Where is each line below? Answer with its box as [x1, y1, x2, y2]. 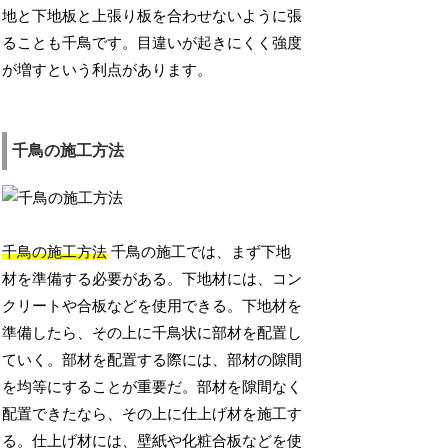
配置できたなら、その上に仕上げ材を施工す [2, 406, 303, 423]
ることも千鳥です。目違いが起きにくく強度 [2, 35, 303, 52]
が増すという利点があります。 [2, 62, 213, 79]
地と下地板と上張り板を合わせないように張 [2, 8, 303, 25]
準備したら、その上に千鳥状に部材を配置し [2, 325, 303, 342]
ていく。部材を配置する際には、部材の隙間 [2, 352, 303, 369]
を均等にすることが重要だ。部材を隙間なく [2, 379, 303, 396]
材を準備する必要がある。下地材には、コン [2, 271, 303, 288]
